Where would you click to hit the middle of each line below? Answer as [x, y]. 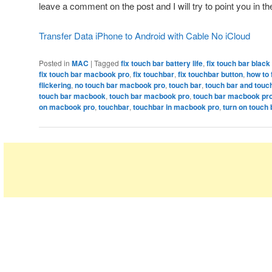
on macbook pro [67, 107]
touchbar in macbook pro [176, 107]
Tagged [107, 63]
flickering [55, 85]
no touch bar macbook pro [120, 85]
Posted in [54, 63]
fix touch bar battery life [162, 63]
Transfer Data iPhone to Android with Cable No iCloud [144, 35]
